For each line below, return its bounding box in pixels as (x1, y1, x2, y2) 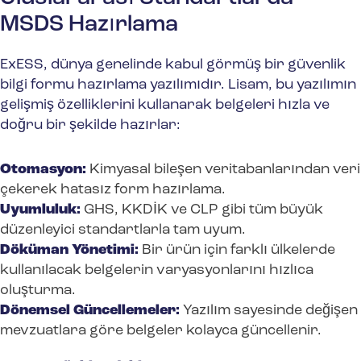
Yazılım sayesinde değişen (180, 303, 358, 319)
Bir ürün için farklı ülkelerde (139, 243, 335, 259)
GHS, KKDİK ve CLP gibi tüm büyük (81, 202, 323, 218)
